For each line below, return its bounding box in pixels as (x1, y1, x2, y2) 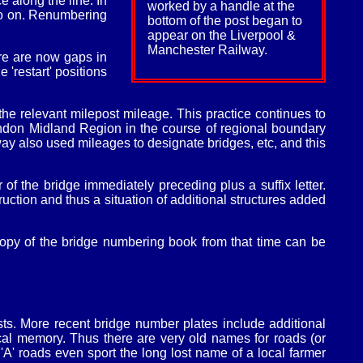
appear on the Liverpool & (147, 28, 296, 43)
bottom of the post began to (147, 14, 302, 28)
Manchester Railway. (147, 43, 267, 58)
